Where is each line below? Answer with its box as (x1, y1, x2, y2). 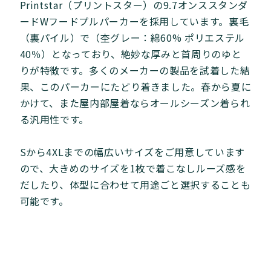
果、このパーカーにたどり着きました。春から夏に (19, 79, 252, 94)
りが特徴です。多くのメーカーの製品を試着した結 (19, 62, 250, 77)
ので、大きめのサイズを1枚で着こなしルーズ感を (19, 160, 246, 175)
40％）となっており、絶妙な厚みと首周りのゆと (19, 46, 242, 61)
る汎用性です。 (19, 111, 89, 126)
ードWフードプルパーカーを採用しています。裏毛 (19, 13, 249, 28)
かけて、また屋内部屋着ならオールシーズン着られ (19, 95, 250, 110)
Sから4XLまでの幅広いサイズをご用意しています (19, 144, 245, 159)
